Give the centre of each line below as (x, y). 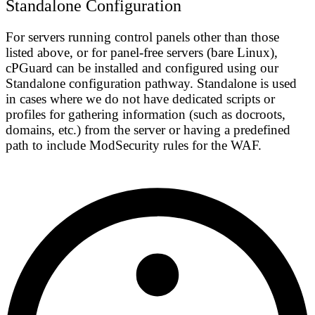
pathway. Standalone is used (219, 83)
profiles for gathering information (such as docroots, (146, 114)
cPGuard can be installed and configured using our (142, 67)
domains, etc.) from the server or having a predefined (148, 129)
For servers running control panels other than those (142, 37)
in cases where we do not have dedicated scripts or (140, 98)
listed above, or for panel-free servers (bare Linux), (142, 52)
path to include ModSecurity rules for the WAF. (134, 145)
